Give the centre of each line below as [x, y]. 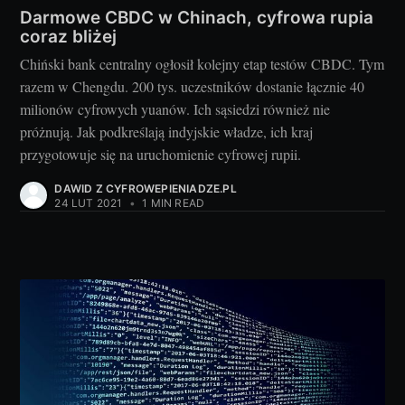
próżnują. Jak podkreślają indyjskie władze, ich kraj [167, 132]
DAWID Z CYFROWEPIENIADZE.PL [146, 189]
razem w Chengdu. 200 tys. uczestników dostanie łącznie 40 [193, 87]
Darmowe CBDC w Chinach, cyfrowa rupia [197, 17]
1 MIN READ [172, 203]
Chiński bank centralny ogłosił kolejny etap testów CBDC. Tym [202, 64]
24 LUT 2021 [89, 203]
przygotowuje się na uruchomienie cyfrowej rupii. [161, 155]
